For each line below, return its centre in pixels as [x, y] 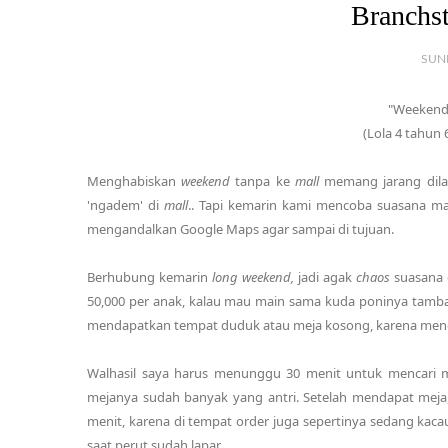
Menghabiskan [134, 181]
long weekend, [253, 277]
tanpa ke [262, 181]
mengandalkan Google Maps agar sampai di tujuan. [240, 229]
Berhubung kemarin [150, 277]
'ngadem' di [126, 205]
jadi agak [325, 277]
